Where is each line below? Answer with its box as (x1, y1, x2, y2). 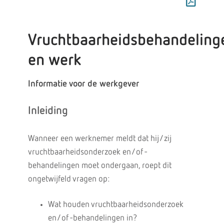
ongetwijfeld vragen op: (27, 175, 109, 183)
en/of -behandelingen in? (47, 214, 137, 222)
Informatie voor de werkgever (27, 79, 139, 88)
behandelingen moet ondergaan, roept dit (27, 161, 171, 170)
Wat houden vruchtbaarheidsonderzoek (47, 200, 183, 209)
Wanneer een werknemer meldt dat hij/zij (27, 134, 171, 143)
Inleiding (27, 105, 68, 116)
